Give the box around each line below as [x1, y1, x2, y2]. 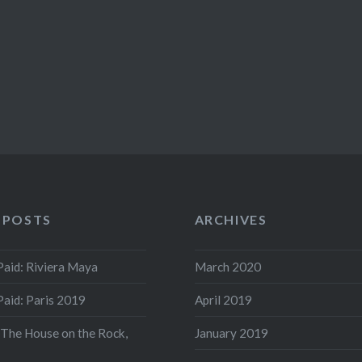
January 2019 [194, 325, 268, 340]
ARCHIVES [194, 212, 267, 227]
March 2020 [194, 259, 261, 274]
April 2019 [194, 292, 252, 307]
